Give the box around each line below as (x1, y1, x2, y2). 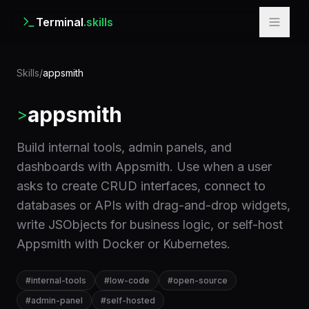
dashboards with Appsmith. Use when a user (17, 159, 272, 174)
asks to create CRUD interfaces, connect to (17, 179, 266, 193)
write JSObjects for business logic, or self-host (17, 217, 283, 232)
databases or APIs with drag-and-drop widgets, (17, 198, 290, 212)
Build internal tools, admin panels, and (17, 140, 232, 154)
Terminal (36, 15, 83, 29)
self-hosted (106, 295, 155, 306)
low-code (110, 275, 150, 286)
